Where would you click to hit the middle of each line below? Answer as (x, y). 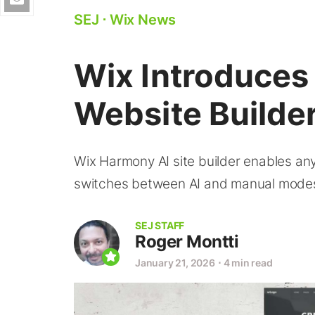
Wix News (143, 20)
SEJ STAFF (160, 225)
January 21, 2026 (175, 263)
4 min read (248, 263)
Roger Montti (187, 242)
